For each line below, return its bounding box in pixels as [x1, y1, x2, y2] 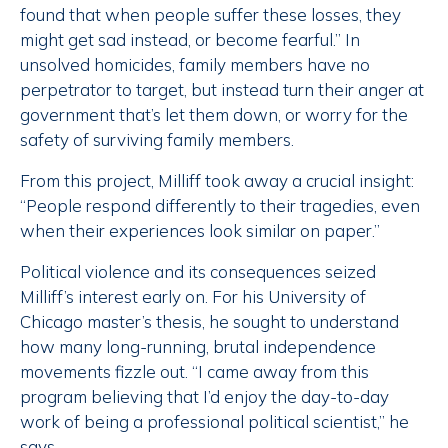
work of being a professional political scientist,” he [20, 411, 409, 433]
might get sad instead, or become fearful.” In [20, 29, 360, 51]
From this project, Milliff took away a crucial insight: [20, 170, 414, 192]
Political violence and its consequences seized [20, 261, 376, 283]
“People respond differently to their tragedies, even [20, 195, 420, 217]
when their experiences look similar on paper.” [20, 220, 380, 242]
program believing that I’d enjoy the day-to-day [20, 386, 389, 408]
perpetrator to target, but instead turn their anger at [20, 79, 424, 101]
